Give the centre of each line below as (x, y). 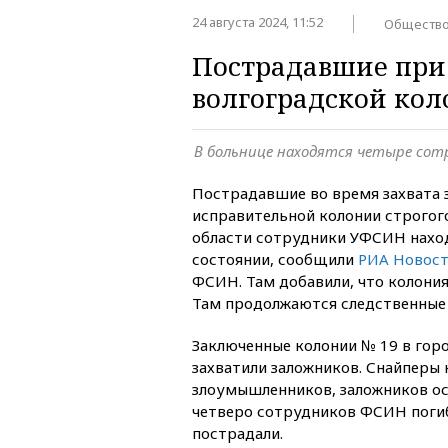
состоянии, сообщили (275, 258)
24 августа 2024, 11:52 (259, 22)
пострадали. (237, 432)
